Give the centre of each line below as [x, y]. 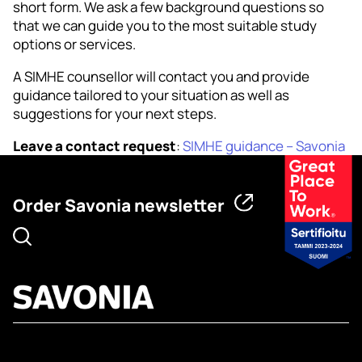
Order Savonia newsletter [119, 205]
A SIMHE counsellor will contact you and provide [161, 76]
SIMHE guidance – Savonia [264, 145]
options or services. [74, 44]
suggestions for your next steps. [115, 113]
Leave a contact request [95, 145]
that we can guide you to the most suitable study [165, 25]
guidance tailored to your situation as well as [151, 95]
